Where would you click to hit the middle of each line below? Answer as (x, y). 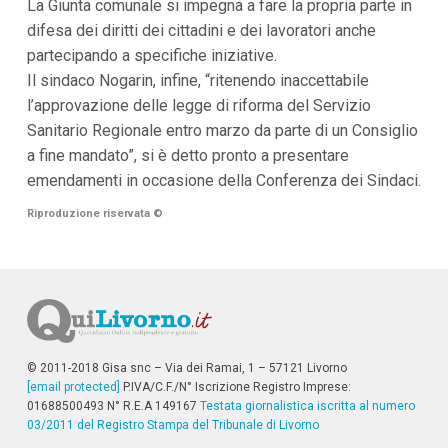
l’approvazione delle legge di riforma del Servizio (198, 106)
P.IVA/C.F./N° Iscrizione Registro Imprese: (235, 387)
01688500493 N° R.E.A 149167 (113, 406)
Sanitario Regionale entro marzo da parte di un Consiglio (222, 131)
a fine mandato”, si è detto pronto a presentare (187, 156)
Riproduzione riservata (89, 214)
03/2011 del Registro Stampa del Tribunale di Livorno (172, 425)
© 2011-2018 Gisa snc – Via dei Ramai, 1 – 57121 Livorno (186, 368)
